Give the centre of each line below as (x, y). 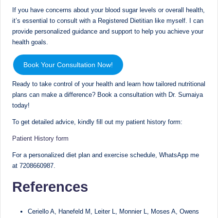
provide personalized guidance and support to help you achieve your (108, 31)
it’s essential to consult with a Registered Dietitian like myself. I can (108, 20)
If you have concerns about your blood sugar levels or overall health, (109, 10)
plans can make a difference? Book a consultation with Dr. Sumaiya (108, 94)
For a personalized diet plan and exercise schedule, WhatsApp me (106, 155)
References (50, 187)
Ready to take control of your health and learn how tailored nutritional (109, 84)
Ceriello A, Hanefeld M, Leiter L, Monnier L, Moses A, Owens (113, 211)
